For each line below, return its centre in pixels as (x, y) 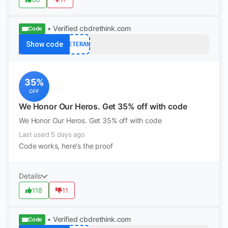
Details (30, 176)
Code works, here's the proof (66, 146)
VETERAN (77, 44)
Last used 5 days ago (52, 134)
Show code (44, 44)
